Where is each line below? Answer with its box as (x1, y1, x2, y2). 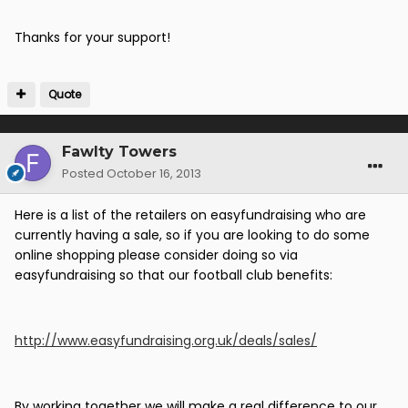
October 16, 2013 (107, 165, 201, 183)
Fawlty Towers (62, 143, 177, 161)
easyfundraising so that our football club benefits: (15, 266, 332, 285)
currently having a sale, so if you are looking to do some (15, 226, 370, 245)
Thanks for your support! (15, 28, 170, 47)
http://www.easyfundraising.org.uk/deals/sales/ (15, 331, 317, 351)
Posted (62, 165, 107, 183)
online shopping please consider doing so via (15, 246, 298, 265)
